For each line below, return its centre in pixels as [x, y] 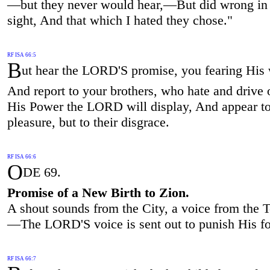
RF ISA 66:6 [21, 156]
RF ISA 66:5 [21, 55]
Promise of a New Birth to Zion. [98, 192]
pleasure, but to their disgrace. [88, 122]
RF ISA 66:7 [21, 258]
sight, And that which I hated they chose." [120, 20]
